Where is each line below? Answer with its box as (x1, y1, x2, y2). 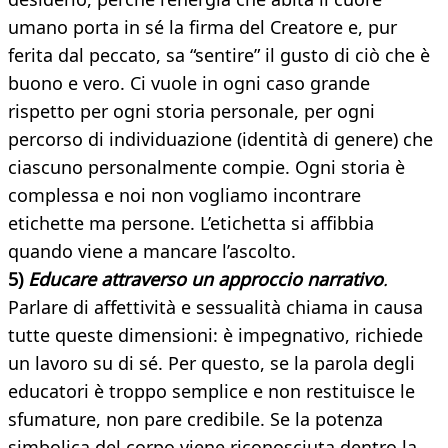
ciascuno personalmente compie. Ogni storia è (8, 155, 405, 180)
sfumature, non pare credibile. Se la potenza (8, 407, 383, 432)
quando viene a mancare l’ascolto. (8, 239, 296, 264)
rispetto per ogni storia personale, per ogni (8, 99, 375, 124)
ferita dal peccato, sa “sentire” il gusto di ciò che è (8, 43, 430, 68)
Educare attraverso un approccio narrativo (28, 267, 383, 292)
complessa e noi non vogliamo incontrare (8, 183, 361, 208)
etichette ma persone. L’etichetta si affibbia (8, 211, 374, 236)
